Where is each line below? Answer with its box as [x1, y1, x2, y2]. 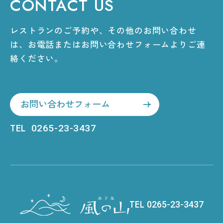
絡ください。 [10, 52, 64, 65]
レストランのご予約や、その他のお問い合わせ [10, 24, 197, 37]
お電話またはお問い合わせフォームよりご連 [27, 38, 206, 51]
